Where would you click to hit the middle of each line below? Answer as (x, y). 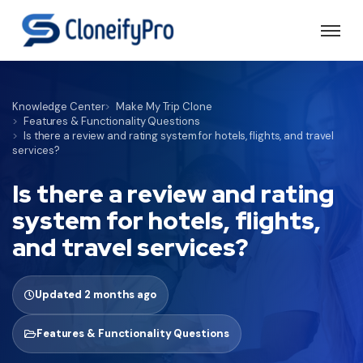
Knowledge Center (59, 107)
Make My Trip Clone (164, 107)
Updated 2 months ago (95, 295)
